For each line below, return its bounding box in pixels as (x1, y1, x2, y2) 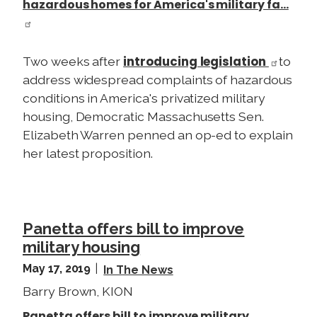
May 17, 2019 (23, 261, 94, 275)
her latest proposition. (23, 145, 153, 161)
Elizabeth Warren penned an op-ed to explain (23, 127, 293, 142)
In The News (103, 263, 173, 277)
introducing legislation (123, 52, 269, 70)
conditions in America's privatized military (23, 90, 265, 105)
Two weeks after (23, 53, 124, 69)
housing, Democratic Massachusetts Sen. (23, 108, 264, 124)
